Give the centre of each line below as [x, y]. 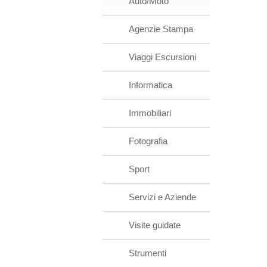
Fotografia [148, 141]
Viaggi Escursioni [162, 57]
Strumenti [148, 253]
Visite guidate [155, 225]
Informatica [150, 85]
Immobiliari [150, 113]
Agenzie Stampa [161, 29]
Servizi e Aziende [162, 197]
